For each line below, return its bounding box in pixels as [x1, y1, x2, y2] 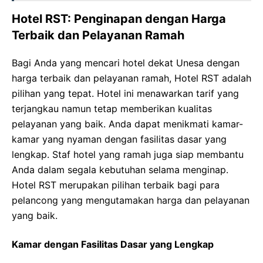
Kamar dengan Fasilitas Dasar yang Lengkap [12, 238, 214, 250]
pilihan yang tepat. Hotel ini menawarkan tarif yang [12, 87, 239, 99]
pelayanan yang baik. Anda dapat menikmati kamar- [12, 118, 243, 130]
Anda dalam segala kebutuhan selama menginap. [12, 164, 228, 176]
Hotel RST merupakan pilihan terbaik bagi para [12, 179, 220, 191]
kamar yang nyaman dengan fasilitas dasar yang [12, 133, 227, 145]
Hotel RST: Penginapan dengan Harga [12, 12, 226, 26]
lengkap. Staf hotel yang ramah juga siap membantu [12, 149, 244, 160]
